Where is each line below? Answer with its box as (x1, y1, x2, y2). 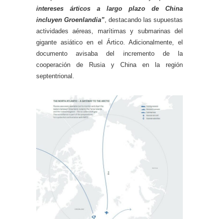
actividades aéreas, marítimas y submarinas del (36, 27, 183, 35)
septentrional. (36, 72, 74, 80)
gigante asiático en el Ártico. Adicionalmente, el (36, 39, 183, 46)
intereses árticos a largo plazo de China (36, 5, 183, 13)
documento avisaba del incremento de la (36, 50, 183, 58)
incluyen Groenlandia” (36, 16, 105, 24)
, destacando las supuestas (105, 16, 183, 24)
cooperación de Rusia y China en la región (36, 61, 183, 69)
